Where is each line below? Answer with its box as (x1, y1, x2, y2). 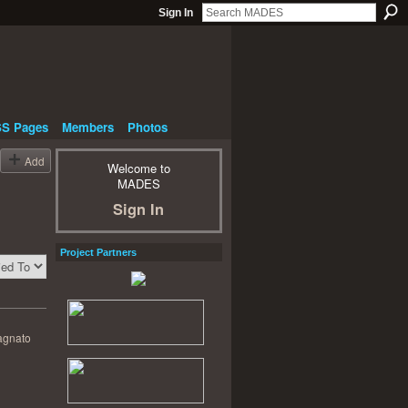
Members (61, 117, 114, 136)
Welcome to (107, 159, 170, 178)
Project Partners (59, 246, 137, 258)
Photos (127, 117, 168, 136)
